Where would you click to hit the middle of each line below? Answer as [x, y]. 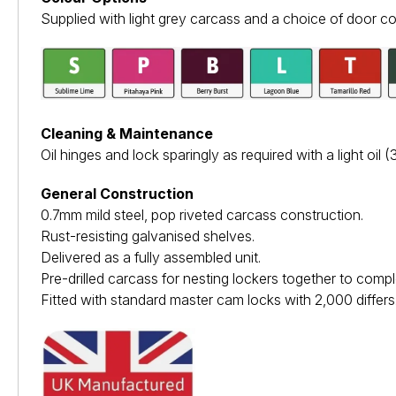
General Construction [117, 193]
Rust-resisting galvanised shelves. [148, 236]
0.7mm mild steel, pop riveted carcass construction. [202, 214]
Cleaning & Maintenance [127, 133]
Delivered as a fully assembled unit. [151, 257]
